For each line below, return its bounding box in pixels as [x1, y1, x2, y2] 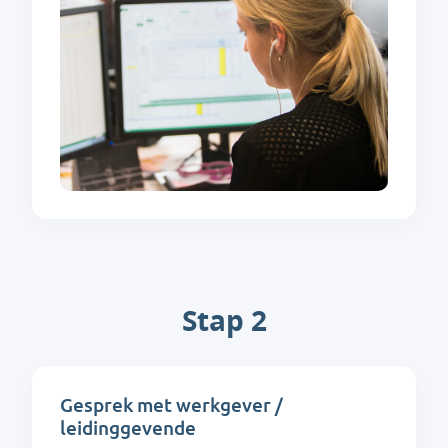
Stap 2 [181, 301, 267, 341]
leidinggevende [60, 416, 196, 442]
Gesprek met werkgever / [60, 393, 283, 419]
